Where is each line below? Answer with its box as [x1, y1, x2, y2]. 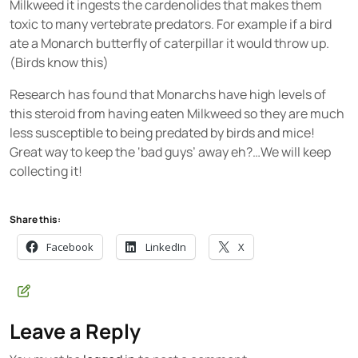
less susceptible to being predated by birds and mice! [10, 124, 315, 141]
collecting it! [10, 162, 82, 180]
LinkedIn [145, 240, 186, 254]
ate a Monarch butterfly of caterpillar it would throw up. [10, 34, 329, 52]
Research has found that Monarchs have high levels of [10, 86, 326, 103]
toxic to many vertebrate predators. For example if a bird [10, 15, 332, 33]
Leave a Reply [10, 317, 141, 345]
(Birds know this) [10, 54, 109, 71]
